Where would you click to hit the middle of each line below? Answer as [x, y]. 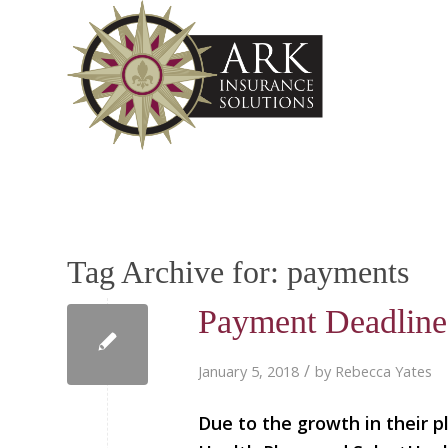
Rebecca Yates [383, 371]
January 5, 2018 [248, 371]
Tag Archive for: [177, 272]
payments [348, 272]
